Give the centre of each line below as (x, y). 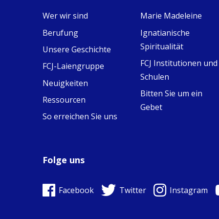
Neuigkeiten (65, 83)
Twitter (133, 190)
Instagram (189, 190)
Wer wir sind (65, 16)
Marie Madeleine (171, 16)
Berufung (60, 33)
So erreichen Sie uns (80, 117)
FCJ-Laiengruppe (73, 66)
